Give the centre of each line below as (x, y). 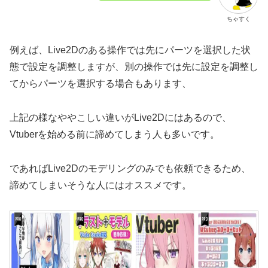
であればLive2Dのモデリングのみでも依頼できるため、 (130, 168)
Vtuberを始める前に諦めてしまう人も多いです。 (115, 134)
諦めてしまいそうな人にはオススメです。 (100, 185)
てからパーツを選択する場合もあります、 (100, 83)
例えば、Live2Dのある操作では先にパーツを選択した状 (130, 50)
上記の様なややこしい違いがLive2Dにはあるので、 (121, 117)
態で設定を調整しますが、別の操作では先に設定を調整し (134, 66)
